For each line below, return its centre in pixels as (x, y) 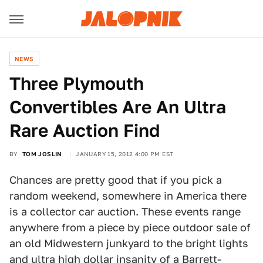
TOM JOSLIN (42, 154)
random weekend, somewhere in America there (128, 196)
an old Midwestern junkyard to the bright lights (129, 243)
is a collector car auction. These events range (125, 212)
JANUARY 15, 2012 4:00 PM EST (125, 154)
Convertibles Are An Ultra (118, 107)
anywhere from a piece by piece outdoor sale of (130, 227)
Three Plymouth (77, 83)
